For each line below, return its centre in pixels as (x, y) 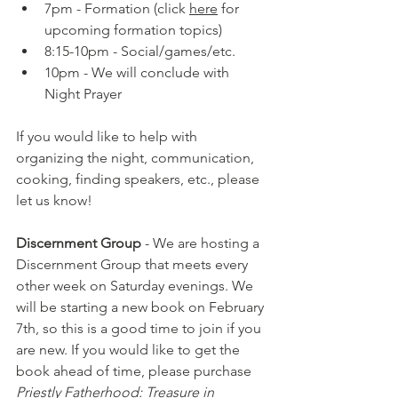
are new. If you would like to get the (130, 349)
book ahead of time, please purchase (135, 370)
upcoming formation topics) (133, 29)
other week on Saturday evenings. (124, 285)
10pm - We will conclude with (139, 72)
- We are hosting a (202, 243)
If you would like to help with (108, 136)
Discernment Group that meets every (134, 264)
